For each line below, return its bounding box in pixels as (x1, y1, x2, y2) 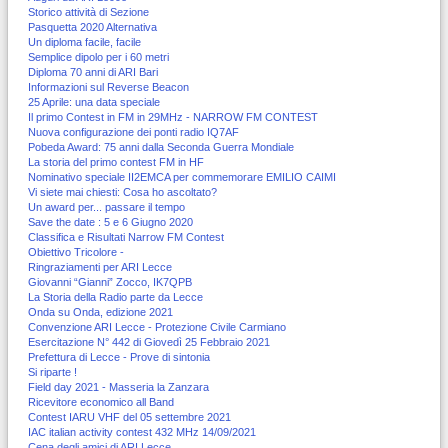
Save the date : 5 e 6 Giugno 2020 (28, 215, 193, 228)
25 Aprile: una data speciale (28, 95, 160, 108)
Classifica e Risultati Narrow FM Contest (28, 230, 224, 243)
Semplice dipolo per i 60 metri (28, 50, 169, 63)
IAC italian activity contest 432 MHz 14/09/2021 (28, 425, 256, 438)
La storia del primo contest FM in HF (28, 155, 204, 168)
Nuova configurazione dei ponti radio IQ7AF (28, 125, 239, 138)
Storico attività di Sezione (28, 5, 149, 18)
